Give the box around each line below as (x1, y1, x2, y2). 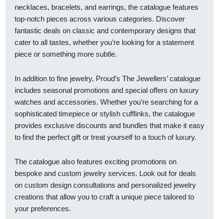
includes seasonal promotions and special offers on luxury (15, 86, 199, 94)
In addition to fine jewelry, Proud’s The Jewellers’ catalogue (15, 74, 200, 83)
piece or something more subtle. (15, 49, 117, 58)
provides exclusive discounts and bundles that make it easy (15, 121, 204, 130)
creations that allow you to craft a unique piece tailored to (15, 193, 194, 201)
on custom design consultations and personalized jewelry (15, 181, 196, 190)
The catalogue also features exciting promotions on (15, 157, 176, 166)
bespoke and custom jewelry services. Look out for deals (15, 169, 196, 178)
